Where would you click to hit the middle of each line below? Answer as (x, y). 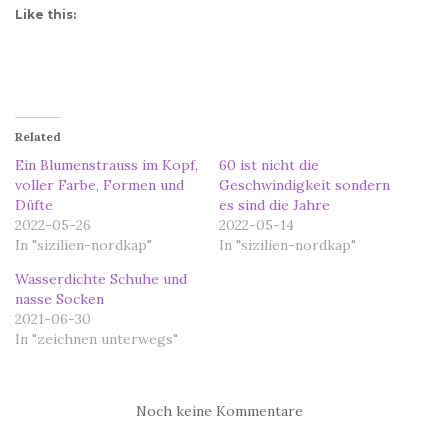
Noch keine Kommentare (219, 410)
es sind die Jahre (274, 204)
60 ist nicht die (269, 164)
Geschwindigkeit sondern (304, 184)
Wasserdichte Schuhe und (101, 278)
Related (38, 136)
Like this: (45, 14)
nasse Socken (59, 298)
